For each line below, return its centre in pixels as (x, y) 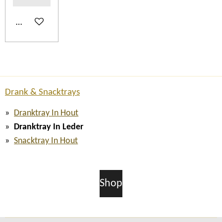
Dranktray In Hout (46, 113)
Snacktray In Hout (46, 141)
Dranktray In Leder (49, 127)
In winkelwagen (44, 23)
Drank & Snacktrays (42, 92)
